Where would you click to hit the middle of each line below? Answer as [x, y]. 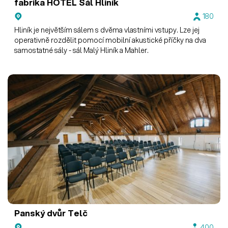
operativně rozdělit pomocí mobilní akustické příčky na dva [110, 40]
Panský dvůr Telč [51, 213]
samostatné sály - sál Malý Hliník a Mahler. [82, 51]
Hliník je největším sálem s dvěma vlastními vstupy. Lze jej [107, 30]
